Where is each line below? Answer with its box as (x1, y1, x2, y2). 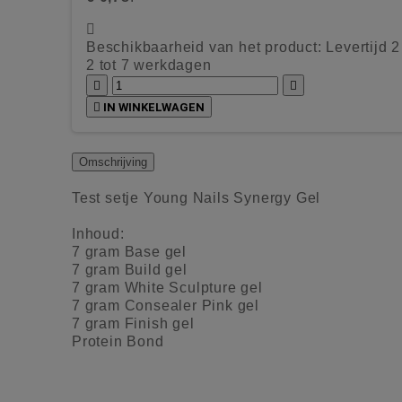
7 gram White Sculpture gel (72, 279, 263, 295)
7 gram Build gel (72, 261, 188, 277)
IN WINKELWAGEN (103, 100, 205, 114)
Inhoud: (72, 225, 125, 241)
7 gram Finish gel (72, 315, 195, 331)
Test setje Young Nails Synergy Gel (72, 189, 321, 205)
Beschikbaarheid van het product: (86, 39, 322, 55)
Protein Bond (72, 333, 164, 349)
